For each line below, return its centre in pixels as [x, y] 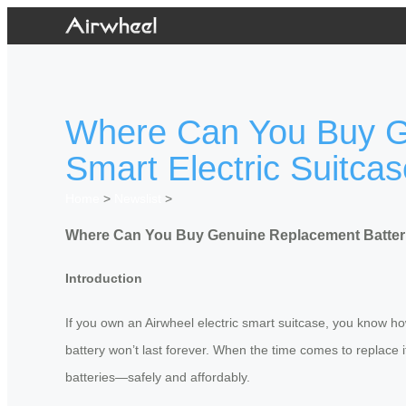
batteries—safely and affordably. [158, 377]
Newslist [138, 199]
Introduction [104, 279]
